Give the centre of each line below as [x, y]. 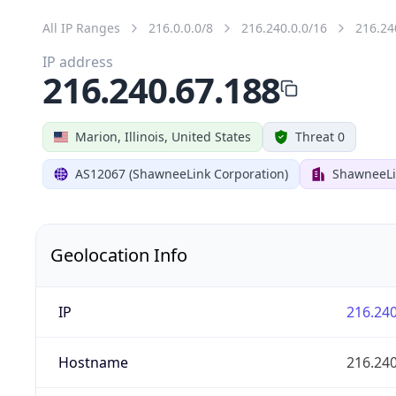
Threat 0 [320, 136]
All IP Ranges [81, 27]
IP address [78, 61]
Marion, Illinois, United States [163, 136]
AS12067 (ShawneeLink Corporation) [182, 173]
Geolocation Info [119, 255]
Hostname [93, 362]
